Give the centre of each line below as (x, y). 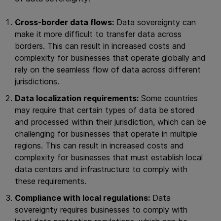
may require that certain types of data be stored (105, 110)
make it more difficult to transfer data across (98, 34)
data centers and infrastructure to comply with (101, 169)
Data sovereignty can (155, 22)
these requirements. (51, 181)
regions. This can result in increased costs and (99, 146)
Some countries (168, 98)
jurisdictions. (37, 81)
